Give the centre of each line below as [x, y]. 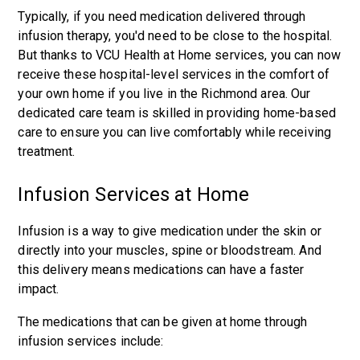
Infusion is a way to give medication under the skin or [170, 231]
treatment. [47, 151]
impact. [39, 289]
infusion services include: [91, 341]
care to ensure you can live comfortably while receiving [175, 132]
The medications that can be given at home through [163, 322]
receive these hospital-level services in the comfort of [174, 74]
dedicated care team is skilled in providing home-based [177, 113]
